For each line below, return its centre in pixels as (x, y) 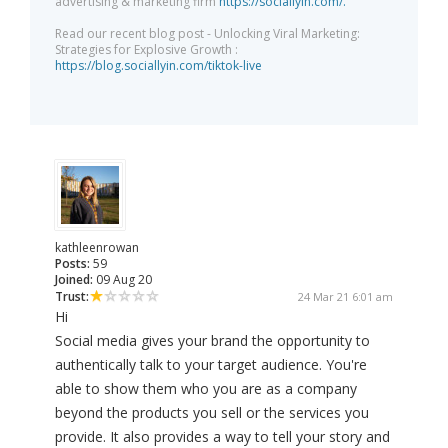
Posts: (72, 264)
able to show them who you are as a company (206, 389)
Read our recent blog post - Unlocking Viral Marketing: (207, 34)
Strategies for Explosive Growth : (146, 50)
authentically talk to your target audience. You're (211, 365)
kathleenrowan (97, 248)
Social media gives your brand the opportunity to (212, 341)
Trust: (72, 297)
